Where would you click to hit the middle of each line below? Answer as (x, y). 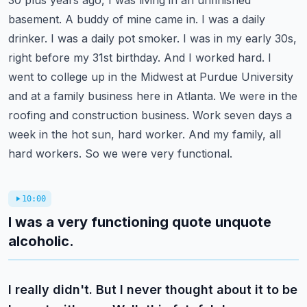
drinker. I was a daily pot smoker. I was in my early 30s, (152, 38)
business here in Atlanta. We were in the (193, 96)
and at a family (46, 96)
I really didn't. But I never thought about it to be (153, 290)
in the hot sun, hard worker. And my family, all (160, 134)
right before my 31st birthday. (84, 58)
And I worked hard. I (218, 58)
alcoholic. (41, 241)
